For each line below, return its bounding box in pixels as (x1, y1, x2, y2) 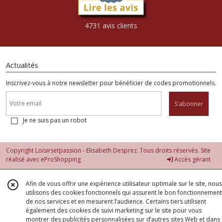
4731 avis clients (85, 20, 137, 30)
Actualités (6, 60, 38, 70)
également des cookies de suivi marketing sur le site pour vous (26, 206, 202, 215)
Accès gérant (173, 155, 211, 164)
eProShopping (41, 155, 81, 164)
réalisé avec (6, 155, 41, 164)
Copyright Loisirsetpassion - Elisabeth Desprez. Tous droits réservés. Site (6, 146, 211, 155)
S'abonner (174, 100, 203, 109)
